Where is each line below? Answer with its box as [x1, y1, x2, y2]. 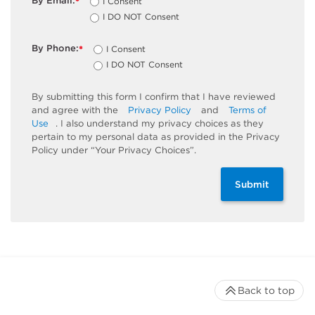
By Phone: [32, 42, 79, 53]
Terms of [229, 105, 266, 116]
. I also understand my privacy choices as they [56, 118, 264, 129]
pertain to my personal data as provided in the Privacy [32, 131, 280, 143]
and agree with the [32, 105, 121, 116]
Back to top [238, 285, 295, 297]
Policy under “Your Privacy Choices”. [32, 145, 196, 156]
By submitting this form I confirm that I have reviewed [32, 91, 276, 103]
